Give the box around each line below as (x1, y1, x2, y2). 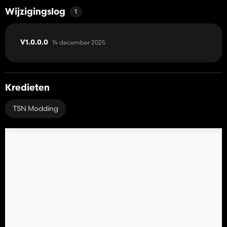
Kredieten (5, 83, 50, 93)
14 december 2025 (52, 38, 105, 46)
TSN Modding (13, 103, 58, 113)
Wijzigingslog (5, 7, 65, 17)
